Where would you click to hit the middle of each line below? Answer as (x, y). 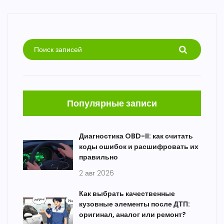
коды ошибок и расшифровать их (139, 147)
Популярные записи (112, 103)
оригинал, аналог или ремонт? (132, 215)
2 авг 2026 (96, 173)
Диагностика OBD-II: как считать (136, 136)
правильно (98, 157)
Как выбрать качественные (127, 194)
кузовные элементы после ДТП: (134, 204)
